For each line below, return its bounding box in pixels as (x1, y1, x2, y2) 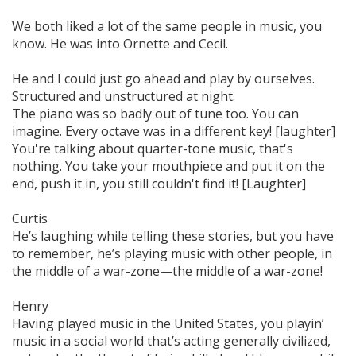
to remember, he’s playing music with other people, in (12, 244, 332, 262)
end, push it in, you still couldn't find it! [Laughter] (12, 174, 306, 192)
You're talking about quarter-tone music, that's (12, 139, 293, 157)
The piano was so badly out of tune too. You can (12, 104, 299, 122)
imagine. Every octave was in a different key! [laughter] (12, 122, 335, 140)
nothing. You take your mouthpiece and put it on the (12, 157, 325, 175)
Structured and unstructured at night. (12, 87, 235, 105)
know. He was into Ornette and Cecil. (12, 34, 228, 52)
